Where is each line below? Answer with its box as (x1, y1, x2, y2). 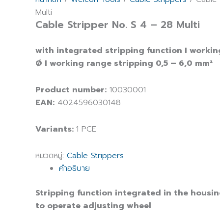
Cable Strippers (67, 150, 124, 162)
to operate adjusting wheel (35, 200, 151, 212)
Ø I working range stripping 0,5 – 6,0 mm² (35, 57, 213, 70)
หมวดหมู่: (35, 150, 67, 162)
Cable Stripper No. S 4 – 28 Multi (35, 17, 200, 32)
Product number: (35, 84, 107, 96)
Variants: (35, 123, 76, 136)
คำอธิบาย (59, 163, 90, 175)
